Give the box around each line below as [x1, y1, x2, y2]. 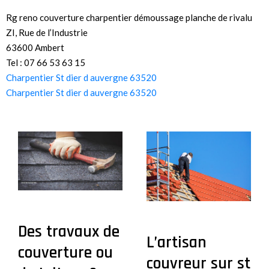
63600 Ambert [6, 42, 64, 53]
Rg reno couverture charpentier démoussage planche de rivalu [6, 12, 252, 23]
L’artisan [147, 232, 207, 254]
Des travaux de [18, 221, 119, 243]
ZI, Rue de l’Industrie [6, 27, 88, 38]
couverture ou [18, 242, 113, 264]
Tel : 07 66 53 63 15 [6, 57, 85, 68]
